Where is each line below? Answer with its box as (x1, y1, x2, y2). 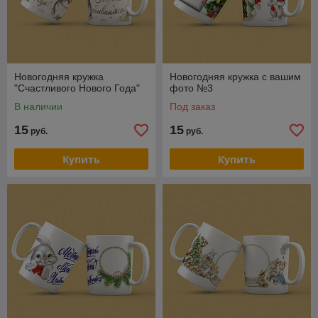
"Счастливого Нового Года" (14, 82, 140, 94)
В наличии (14, 101, 62, 112)
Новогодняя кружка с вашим (170, 71, 301, 82)
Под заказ (170, 101, 215, 112)
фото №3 (170, 82, 213, 94)
